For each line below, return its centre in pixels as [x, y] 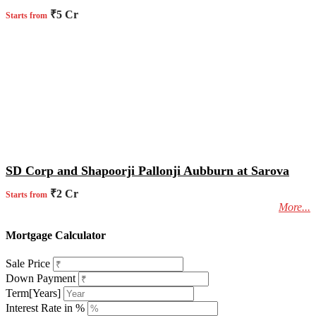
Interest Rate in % [45, 308]
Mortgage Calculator [56, 235]
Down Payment [41, 278]
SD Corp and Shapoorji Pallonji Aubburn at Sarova [147, 171]
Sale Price [28, 263]
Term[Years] [33, 293]
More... [294, 207]
